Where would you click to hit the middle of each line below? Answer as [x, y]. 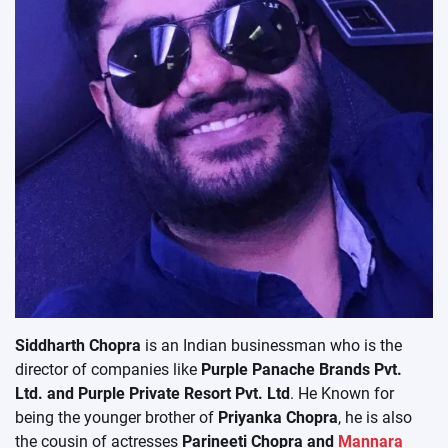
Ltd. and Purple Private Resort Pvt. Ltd [152, 393]
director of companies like [108, 369]
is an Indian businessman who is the [271, 345]
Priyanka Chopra [276, 417]
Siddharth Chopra [78, 345]
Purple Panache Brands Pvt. [301, 369]
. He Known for [342, 393]
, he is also [375, 417]
